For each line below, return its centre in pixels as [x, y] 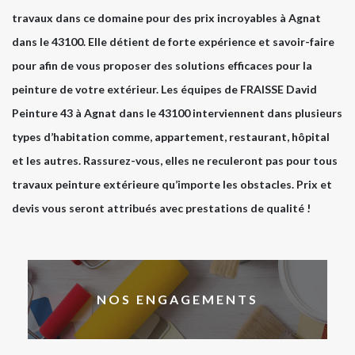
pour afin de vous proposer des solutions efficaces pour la [162, 65]
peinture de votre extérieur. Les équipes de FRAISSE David [164, 89]
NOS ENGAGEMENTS [177, 300]
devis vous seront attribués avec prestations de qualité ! [161, 208]
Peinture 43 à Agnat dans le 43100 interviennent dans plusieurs [177, 113]
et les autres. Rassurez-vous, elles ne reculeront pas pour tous [175, 160]
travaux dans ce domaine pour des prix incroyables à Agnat [166, 17]
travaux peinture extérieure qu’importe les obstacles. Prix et [172, 184]
